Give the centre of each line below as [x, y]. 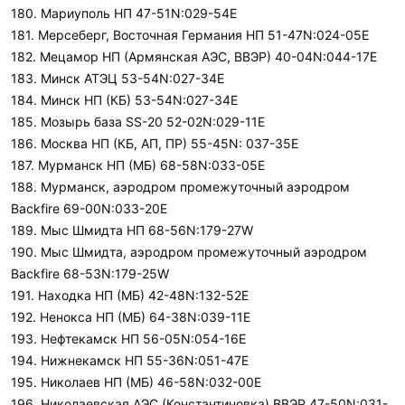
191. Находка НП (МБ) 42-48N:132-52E [130, 295]
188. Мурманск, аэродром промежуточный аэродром [180, 187]
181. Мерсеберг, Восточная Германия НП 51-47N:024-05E [190, 35]
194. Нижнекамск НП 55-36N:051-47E [130, 360]
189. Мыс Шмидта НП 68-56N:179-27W [132, 230]
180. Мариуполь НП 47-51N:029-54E [124, 13]
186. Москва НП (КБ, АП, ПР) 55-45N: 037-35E [155, 143]
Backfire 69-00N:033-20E [89, 208]
